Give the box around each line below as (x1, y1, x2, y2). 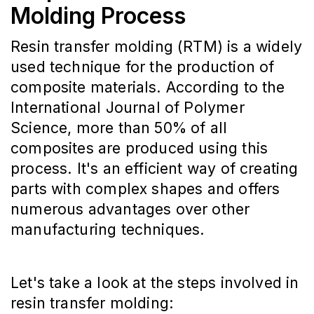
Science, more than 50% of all (11, 118, 228, 137)
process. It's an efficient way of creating (11, 159, 299, 178)
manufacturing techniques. (11, 220, 205, 239)
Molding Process (11, 2, 186, 30)
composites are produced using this (11, 139, 268, 158)
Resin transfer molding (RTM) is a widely (11, 37, 303, 56)
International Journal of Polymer (11, 98, 245, 117)
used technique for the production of (11, 57, 275, 76)
